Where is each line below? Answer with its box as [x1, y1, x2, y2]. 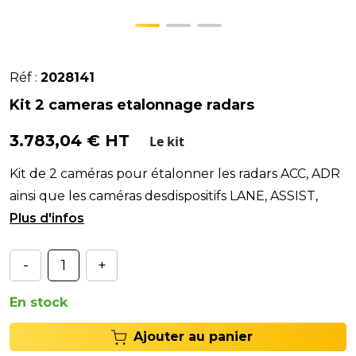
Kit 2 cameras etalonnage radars [10, 96, 254, 114]
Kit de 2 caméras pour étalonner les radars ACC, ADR [10, 166, 340, 181]
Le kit [140, 133, 184, 150]
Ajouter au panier [133, 329, 253, 344]
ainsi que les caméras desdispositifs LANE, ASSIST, [10, 188, 318, 203]
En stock [10, 295, 68, 310]
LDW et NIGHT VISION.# [10, 211, 165, 226]
